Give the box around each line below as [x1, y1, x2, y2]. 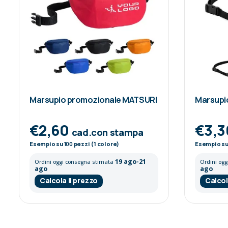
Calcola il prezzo [40, 175, 98, 185]
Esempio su [30, 139, 64, 148]
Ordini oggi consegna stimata [35, 158, 115, 165]
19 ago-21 [115, 157, 146, 166]
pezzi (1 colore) [72, 139, 120, 148]
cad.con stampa [71, 126, 144, 138]
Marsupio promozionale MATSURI [30, 94, 157, 105]
